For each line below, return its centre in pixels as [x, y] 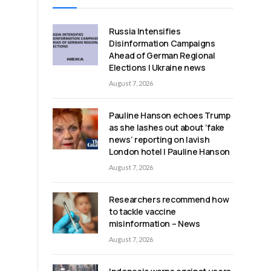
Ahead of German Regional [162, 55]
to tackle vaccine [143, 211]
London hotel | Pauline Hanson [169, 151]
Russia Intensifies [145, 31]
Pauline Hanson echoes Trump [170, 115]
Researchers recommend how [169, 199]
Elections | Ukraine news [157, 67]
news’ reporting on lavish [159, 139]
